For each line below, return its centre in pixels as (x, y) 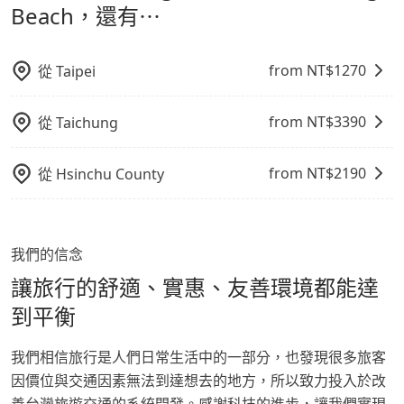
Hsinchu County (110, 174)
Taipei (76, 72)
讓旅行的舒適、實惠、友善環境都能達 (195, 288)
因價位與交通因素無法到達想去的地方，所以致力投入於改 (198, 381)
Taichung (87, 123)
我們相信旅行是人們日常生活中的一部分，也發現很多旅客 (198, 358)
